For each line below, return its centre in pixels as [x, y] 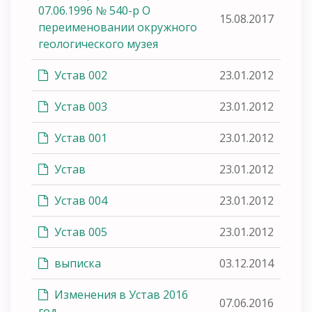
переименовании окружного [118, 27]
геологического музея [98, 44]
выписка [76, 263]
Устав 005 [79, 232]
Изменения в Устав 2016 [120, 294]
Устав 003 [79, 106]
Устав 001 [79, 138]
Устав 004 [79, 200]
